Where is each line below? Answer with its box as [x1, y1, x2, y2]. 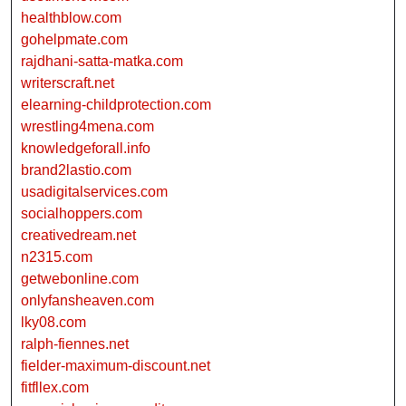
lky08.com [21, 314, 86, 331]
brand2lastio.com [21, 162, 131, 179]
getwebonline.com [21, 271, 139, 287]
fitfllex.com [21, 380, 89, 396]
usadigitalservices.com [21, 184, 168, 200]
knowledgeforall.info [21, 140, 150, 157]
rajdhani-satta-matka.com [21, 53, 183, 70]
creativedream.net [21, 227, 136, 244]
